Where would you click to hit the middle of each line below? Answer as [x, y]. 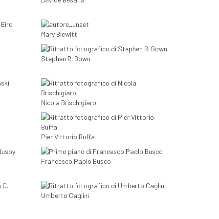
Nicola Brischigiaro [68, 103]
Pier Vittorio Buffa [68, 137]
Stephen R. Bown [66, 59]
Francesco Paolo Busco [76, 161]
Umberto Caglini [65, 196]
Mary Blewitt [59, 34]
